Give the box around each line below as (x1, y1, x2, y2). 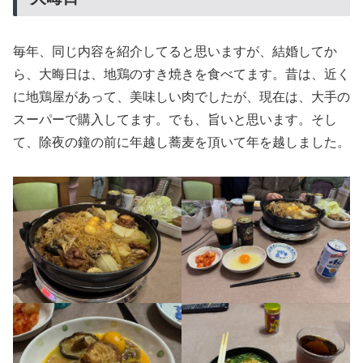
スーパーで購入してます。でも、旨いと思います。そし (13, 109, 337, 128)
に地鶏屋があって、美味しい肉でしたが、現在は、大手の (13, 86, 350, 105)
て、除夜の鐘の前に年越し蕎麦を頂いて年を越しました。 (13, 131, 350, 151)
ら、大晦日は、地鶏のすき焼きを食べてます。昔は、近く (13, 63, 350, 83)
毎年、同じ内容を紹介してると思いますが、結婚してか (13, 41, 337, 60)
